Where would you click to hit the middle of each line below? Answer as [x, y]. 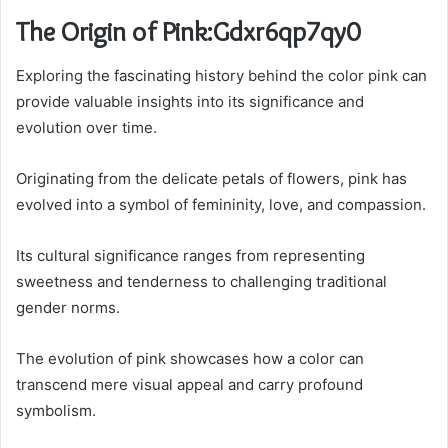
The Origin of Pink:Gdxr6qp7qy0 [188, 31]
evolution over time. [86, 128]
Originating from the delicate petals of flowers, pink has [211, 179]
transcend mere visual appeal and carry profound [189, 385]
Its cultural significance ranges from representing [190, 256]
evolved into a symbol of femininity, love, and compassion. [221, 205]
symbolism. [56, 411]
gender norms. [68, 308]
